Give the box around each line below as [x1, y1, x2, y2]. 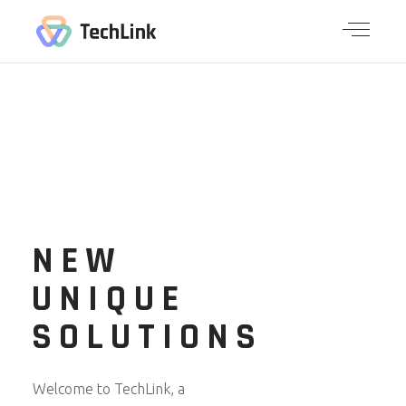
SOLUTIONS [32, 314, 263, 361]
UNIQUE [32, 276, 186, 323]
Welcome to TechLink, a [33, 381, 185, 397]
